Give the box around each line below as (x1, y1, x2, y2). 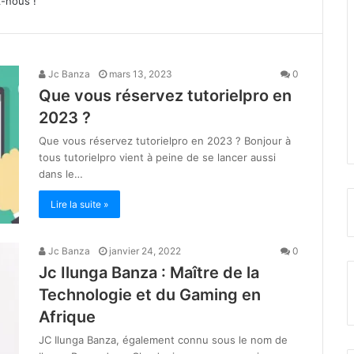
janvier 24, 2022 (109, 245, 181, 258)
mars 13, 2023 (109, 68, 172, 81)
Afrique (39, 307, 96, 327)
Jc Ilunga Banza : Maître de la (39, 263, 259, 283)
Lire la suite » (51, 198, 108, 211)
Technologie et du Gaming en (39, 285, 261, 305)
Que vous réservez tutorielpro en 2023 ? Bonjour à (39, 134, 291, 148)
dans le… (39, 168, 83, 181)
